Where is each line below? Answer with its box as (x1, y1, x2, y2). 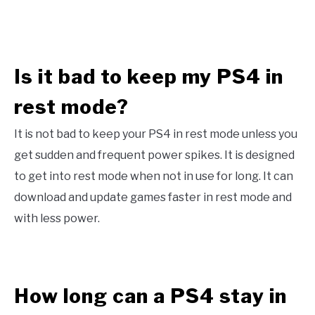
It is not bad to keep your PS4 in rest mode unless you (14, 127, 297, 141)
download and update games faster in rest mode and (14, 191, 292, 205)
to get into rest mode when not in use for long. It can (14, 169, 293, 184)
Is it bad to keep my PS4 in (14, 65, 283, 89)
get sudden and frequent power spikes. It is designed (14, 148, 295, 162)
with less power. (14, 212, 100, 226)
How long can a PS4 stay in (14, 283, 287, 308)
